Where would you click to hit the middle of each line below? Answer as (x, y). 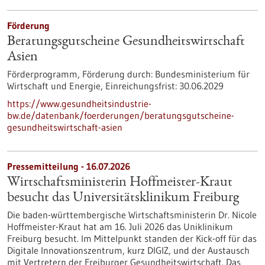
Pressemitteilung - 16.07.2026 (69, 166)
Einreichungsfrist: (141, 86)
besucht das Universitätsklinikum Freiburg (123, 198)
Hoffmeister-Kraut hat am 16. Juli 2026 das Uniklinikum (120, 227)
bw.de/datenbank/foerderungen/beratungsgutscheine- (121, 115)
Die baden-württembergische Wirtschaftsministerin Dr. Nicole (132, 215)
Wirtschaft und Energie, (56, 86)
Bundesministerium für (201, 74)
